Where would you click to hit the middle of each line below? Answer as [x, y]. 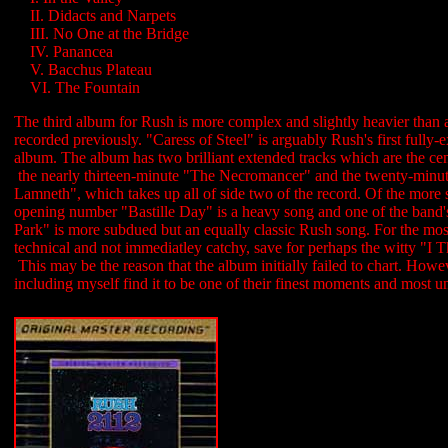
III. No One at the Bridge [109, 33]
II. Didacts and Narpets [103, 15]
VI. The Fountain [85, 87]
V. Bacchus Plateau [91, 69]
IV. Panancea [71, 51]
